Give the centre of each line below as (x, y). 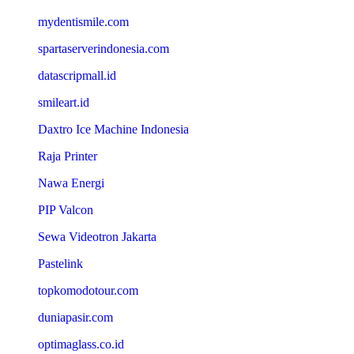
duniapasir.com (75, 317)
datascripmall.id (77, 75)
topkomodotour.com (88, 290)
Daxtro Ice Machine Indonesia (113, 129)
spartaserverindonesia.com (104, 49)
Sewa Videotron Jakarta (97, 237)
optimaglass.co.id (81, 344)
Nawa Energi (71, 183)
